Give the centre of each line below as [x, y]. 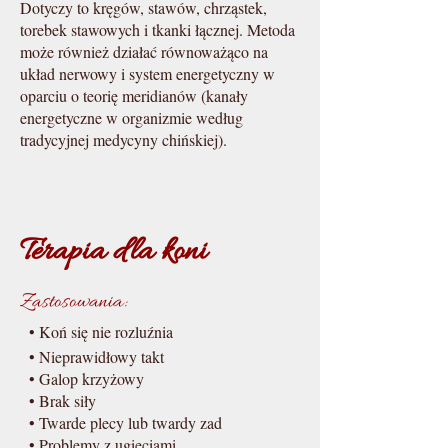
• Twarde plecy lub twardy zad [121, 422]
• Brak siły [58, 400]
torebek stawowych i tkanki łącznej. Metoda [157, 29]
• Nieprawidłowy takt [92, 356]
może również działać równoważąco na [144, 51]
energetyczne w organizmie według [131, 117]
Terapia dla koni [113, 252]
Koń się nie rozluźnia [104, 331]
